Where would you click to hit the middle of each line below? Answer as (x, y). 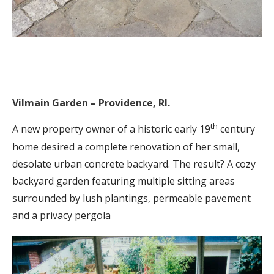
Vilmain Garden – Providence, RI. (91, 103)
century (236, 129)
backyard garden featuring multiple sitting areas (124, 181)
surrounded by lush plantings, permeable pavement (131, 198)
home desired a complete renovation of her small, (126, 146)
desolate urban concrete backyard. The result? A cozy (134, 164)
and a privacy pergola (61, 215)
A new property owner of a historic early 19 (111, 129)
